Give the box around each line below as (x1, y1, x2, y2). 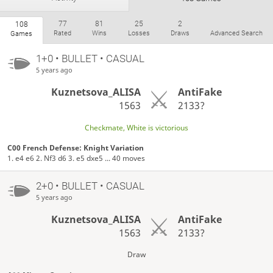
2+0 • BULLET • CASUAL (35, 179, 144, 192)
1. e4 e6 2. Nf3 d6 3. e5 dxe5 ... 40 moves (7, 152, 146, 163)
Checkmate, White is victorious (85, 122, 188, 133)
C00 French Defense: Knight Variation (7, 142, 144, 153)
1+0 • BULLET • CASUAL (35, 52, 144, 65)
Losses (127, 29, 150, 38)
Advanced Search (210, 29, 263, 38)
